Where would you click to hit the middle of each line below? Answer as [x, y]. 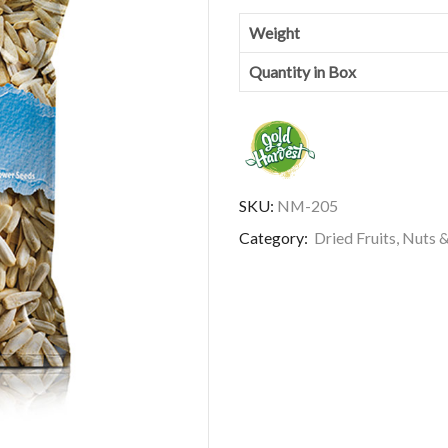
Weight [274, 32]
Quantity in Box [302, 71]
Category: [275, 237]
